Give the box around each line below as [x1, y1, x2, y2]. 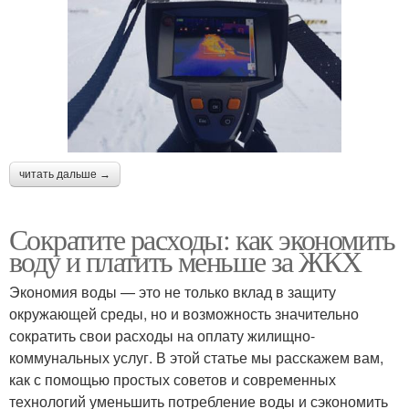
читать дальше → [19, 168, 110, 182]
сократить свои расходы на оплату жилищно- [9, 325, 315, 347]
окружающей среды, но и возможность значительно [9, 303, 359, 325]
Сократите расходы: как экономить [9, 219, 395, 259]
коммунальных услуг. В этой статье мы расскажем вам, [9, 347, 383, 369]
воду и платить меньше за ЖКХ [9, 241, 362, 281]
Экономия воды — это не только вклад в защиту [9, 281, 336, 303]
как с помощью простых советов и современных [9, 369, 336, 391]
